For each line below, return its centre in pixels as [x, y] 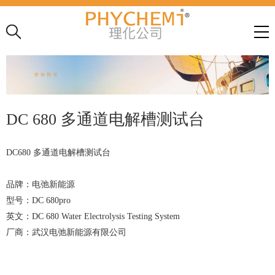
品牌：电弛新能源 [41, 185]
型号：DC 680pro [38, 201]
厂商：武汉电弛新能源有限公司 [66, 233]
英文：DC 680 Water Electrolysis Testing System [93, 217]
